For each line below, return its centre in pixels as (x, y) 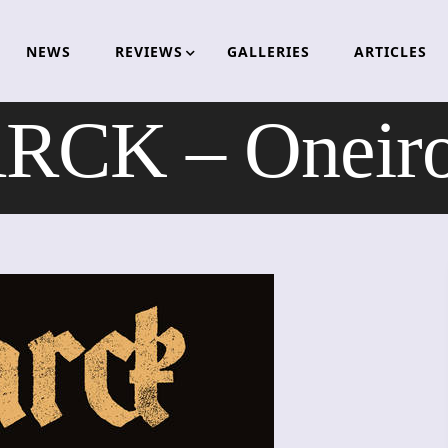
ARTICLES (390, 51)
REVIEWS (148, 51)
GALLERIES (268, 51)
